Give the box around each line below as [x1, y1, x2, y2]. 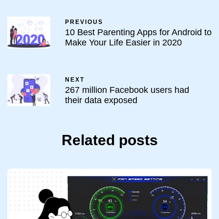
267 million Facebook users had [65, 85, 189, 95]
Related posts [61, 132, 158, 149]
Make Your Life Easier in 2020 [65, 37, 182, 47]
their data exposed [65, 95, 137, 105]
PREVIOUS [65, 18, 103, 25]
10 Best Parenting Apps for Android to [65, 27, 212, 37]
